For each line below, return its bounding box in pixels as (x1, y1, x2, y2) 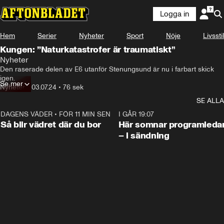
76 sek (63, 83, 83, 91)
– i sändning (118, 130, 169, 141)
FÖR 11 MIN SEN (59, 110, 110, 118)
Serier (37, 31, 56, 40)
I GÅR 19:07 (118, 110, 154, 118)
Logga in (160, 9, 189, 18)
